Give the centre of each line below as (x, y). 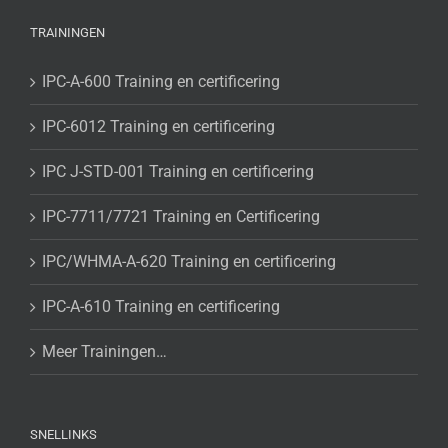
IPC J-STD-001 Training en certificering (178, 172)
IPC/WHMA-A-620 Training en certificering (189, 262)
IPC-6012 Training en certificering (158, 127)
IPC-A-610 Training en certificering (161, 307)
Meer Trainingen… (104, 352)
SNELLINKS (63, 435)
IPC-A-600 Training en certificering (161, 82)
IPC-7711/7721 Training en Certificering (181, 217)
